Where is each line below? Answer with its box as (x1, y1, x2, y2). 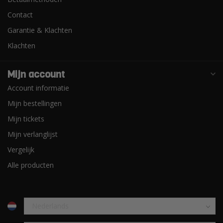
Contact (7, 9, 33, 19)
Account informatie (7, 83, 69, 93)
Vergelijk (7, 144, 34, 154)
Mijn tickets (7, 113, 44, 123)
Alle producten (7, 160, 54, 170)
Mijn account (7, 67, 65, 81)
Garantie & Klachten (7, 25, 72, 35)
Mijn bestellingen (7, 98, 62, 108)
